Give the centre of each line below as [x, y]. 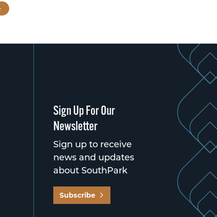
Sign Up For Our [84, 111]
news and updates [94, 157]
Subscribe [78, 195]
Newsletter [75, 126]
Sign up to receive [93, 144]
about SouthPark [90, 170]
